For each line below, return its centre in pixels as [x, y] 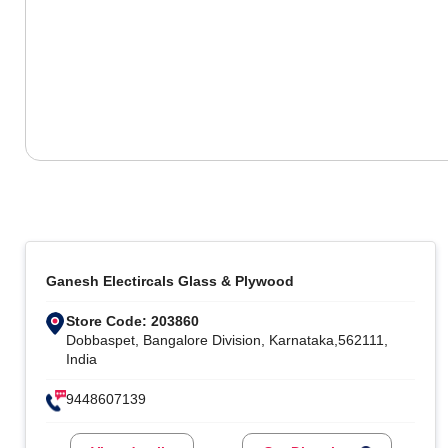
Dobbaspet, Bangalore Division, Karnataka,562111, [227, 339]
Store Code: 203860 [133, 320]
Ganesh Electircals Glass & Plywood [170, 280]
